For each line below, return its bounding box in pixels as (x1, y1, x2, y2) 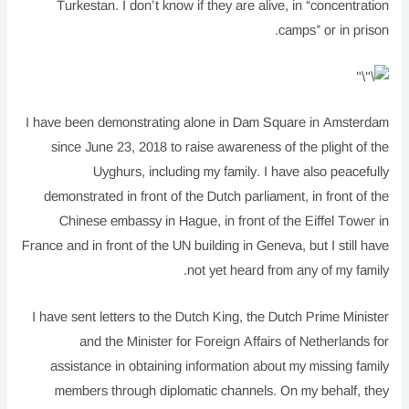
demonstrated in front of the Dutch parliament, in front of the (43, 189, 389, 204)
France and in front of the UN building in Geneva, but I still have (21, 238, 389, 254)
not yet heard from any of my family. (186, 263, 389, 278)
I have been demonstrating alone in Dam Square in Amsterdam (25, 115, 389, 131)
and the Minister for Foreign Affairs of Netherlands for (79, 333, 389, 349)
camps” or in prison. (278, 23, 389, 38)
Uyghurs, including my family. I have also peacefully (92, 164, 389, 180)
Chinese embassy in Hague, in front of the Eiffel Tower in (58, 214, 389, 229)
